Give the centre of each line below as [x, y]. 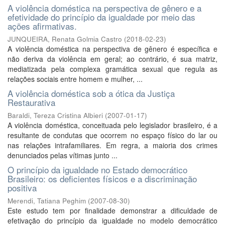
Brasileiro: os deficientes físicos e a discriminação [102, 179]
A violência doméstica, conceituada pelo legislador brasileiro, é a [113, 125]
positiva [22, 188]
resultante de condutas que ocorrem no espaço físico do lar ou [113, 135]
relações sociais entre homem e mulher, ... [75, 79]
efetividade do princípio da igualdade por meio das [101, 17]
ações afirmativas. [42, 26]
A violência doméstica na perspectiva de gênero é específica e [113, 49]
